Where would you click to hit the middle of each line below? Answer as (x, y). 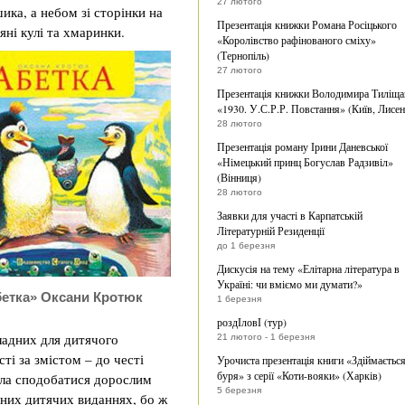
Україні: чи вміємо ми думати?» (290, 284)
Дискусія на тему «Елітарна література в (308, 268)
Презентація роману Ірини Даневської (302, 146)
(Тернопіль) (243, 55)
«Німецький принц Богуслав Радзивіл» (305, 162)
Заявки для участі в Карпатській (290, 215)
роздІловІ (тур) (252, 322)
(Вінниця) (239, 177)
